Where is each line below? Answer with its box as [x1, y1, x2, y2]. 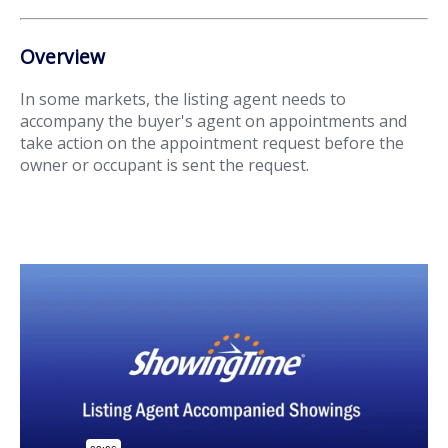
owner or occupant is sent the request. [20, 154, 309, 177]
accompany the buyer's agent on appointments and [20, 110, 407, 133]
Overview [20, 43, 105, 71]
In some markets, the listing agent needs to [20, 88, 346, 111]
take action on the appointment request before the [20, 132, 404, 155]
